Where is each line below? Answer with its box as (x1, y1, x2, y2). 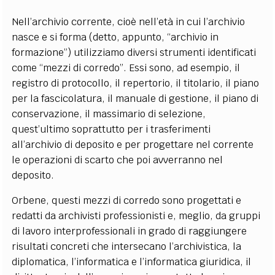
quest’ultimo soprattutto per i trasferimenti (12, 122, 211, 136)
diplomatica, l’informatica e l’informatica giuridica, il (12, 255, 252, 268)
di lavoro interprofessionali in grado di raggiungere (12, 224, 247, 238)
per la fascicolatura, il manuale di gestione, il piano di (12, 91, 259, 105)
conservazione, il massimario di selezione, (12, 107, 206, 120)
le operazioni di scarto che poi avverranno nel (12, 153, 223, 166)
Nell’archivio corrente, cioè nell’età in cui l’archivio (12, 15, 246, 28)
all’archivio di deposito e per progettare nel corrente (12, 137, 254, 151)
